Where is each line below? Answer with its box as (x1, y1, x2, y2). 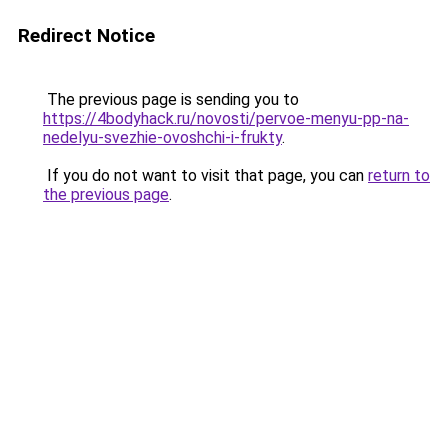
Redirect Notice (18, 24, 155, 47)
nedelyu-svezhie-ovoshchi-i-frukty (43, 128, 282, 147)
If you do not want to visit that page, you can (43, 166, 368, 185)
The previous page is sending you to (43, 90, 299, 109)
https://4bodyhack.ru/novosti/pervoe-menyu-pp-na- (43, 109, 409, 128)
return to (368, 166, 430, 185)
